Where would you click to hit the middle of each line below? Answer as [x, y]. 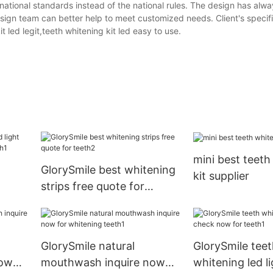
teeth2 [58, 203]
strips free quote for [92, 186]
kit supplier [221, 175]
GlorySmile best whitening [108, 170]
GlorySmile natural [87, 246]
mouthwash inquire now [103, 263]
